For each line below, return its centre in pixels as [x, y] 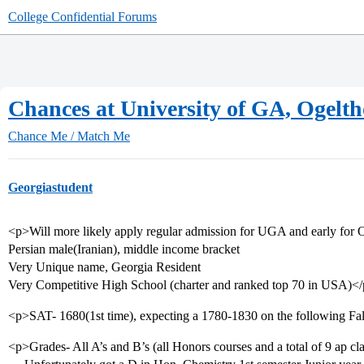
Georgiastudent [50, 187]
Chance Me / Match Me [69, 136]
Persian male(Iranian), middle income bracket [124, 249]
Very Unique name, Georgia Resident [104, 267]
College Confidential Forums [82, 17]
